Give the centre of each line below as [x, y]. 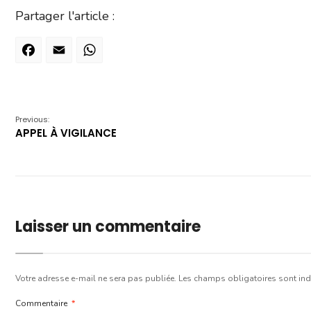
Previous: [32, 119]
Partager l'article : [65, 16]
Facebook [70, 55]
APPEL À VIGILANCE [66, 133]
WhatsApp [135, 55]
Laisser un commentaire [108, 227]
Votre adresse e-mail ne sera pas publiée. [96, 278]
